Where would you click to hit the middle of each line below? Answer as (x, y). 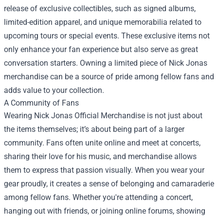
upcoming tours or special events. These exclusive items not (107, 36)
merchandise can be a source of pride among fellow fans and (109, 77)
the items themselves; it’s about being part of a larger (94, 129)
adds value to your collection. (54, 90)
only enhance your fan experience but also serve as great (101, 49)
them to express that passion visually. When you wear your (104, 170)
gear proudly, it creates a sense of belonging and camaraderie (109, 184)
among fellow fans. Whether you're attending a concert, (98, 197)
